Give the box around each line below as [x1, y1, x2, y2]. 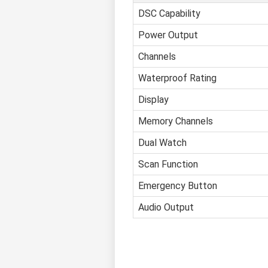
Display [138, 94, 169, 106]
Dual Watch [138, 137, 187, 149]
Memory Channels [138, 115, 213, 127]
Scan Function [138, 159, 198, 170]
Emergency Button [138, 180, 217, 192]
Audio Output [138, 202, 194, 214]
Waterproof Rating [138, 72, 217, 84]
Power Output [138, 29, 198, 41]
